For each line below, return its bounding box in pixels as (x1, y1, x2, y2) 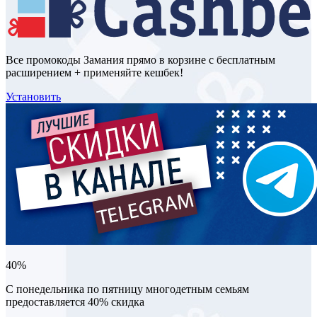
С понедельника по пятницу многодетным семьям (6, 282, 249, 295)
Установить (6, 90, 61, 103)
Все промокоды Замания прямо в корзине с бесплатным (6, 53, 275, 66)
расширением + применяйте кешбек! (6, 66, 183, 79)
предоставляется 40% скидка (6, 295, 144, 308)
